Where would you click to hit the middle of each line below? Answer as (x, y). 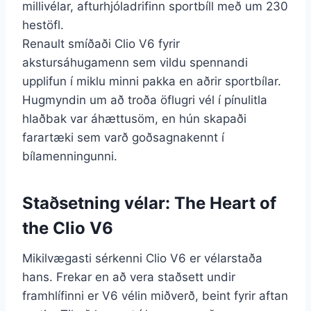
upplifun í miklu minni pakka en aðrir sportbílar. (152, 81)
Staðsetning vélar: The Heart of (149, 203)
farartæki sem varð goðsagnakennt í (123, 137)
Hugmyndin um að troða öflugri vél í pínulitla (145, 100)
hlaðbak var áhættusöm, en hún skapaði (134, 118)
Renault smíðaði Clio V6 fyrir (101, 43)
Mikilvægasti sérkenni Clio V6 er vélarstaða (142, 258)
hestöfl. (43, 25)
